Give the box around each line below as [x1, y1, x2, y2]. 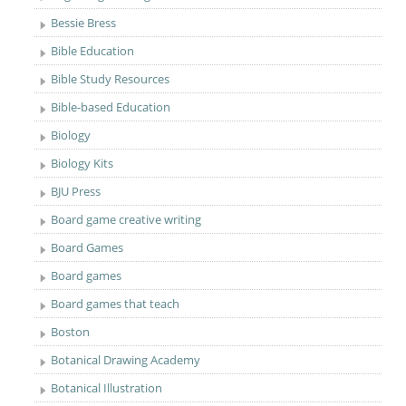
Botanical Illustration [51, 380, 163, 396]
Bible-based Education [51, 99, 171, 115]
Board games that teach [51, 295, 180, 312]
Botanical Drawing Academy [51, 352, 201, 368]
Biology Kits [51, 155, 114, 171]
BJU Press [51, 183, 101, 199]
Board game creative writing [51, 211, 202, 227]
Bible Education [51, 43, 135, 59]
